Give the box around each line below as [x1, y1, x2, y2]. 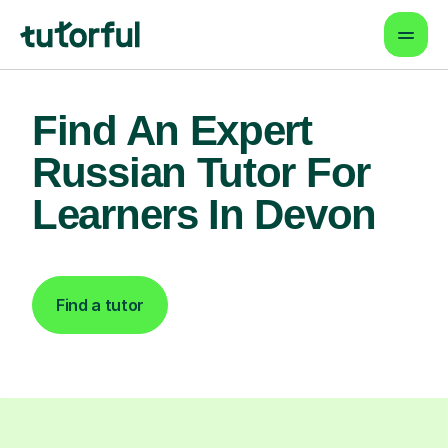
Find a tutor [56, 295, 145, 315]
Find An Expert [32, 107, 312, 154]
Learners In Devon [32, 191, 376, 238]
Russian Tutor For [32, 149, 370, 196]
